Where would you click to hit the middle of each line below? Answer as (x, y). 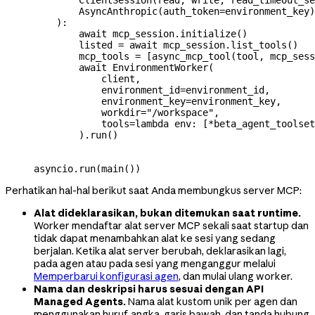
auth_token (191, 11)
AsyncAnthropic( (98, 11)
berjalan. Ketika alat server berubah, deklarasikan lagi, (160, 251)
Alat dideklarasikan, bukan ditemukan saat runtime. (167, 213)
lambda (152, 123)
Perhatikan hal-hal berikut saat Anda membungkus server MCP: (154, 190)
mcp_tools (84, 56)
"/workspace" (180, 112)
